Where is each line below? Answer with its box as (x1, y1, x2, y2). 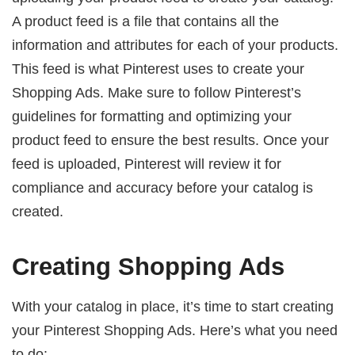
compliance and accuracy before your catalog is (12, 179, 314, 197)
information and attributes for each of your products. (12, 36, 339, 54)
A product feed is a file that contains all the (12, 13, 280, 30)
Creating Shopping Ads (12, 252, 285, 281)
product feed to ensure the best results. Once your (12, 132, 330, 149)
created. (12, 203, 64, 220)
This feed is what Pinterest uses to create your (12, 60, 305, 78)
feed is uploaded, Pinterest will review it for (12, 155, 282, 173)
